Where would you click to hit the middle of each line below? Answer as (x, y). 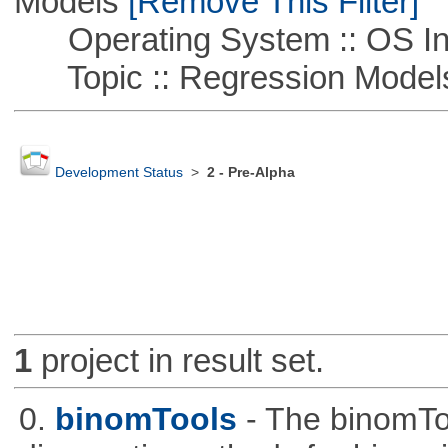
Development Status (118, 173)
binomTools (145, 418)
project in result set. (177, 361)
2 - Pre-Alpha (250, 173)
